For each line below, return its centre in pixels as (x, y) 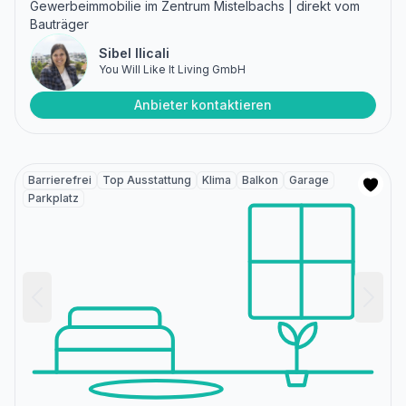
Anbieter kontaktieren (203, 105)
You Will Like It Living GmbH (172, 70)
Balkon (260, 180)
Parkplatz (53, 198)
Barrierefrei (60, 180)
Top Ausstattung (147, 180)
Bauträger (59, 24)
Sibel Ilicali (134, 53)
